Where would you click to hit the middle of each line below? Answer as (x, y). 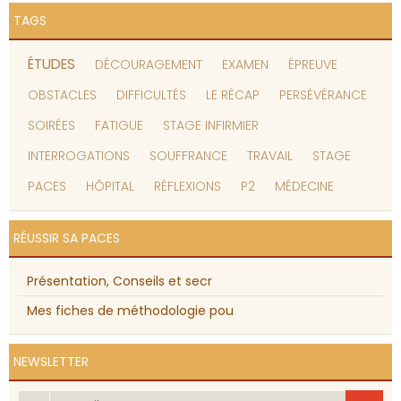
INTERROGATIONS (79, 156)
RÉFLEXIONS (188, 187)
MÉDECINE (304, 187)
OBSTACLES (62, 95)
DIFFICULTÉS (151, 95)
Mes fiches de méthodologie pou (130, 311)
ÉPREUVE (313, 65)
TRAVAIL (270, 156)
